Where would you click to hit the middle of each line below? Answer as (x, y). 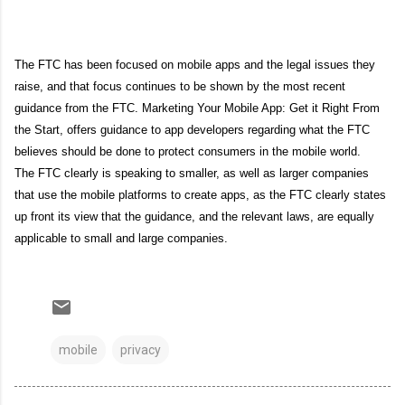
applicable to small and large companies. (121, 238)
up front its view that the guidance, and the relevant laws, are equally (194, 216)
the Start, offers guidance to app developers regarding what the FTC (192, 129)
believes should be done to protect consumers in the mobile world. (188, 151)
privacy (141, 349)
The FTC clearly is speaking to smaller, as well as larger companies (192, 173)
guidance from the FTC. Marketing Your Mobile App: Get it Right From (197, 108)
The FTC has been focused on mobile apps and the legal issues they (195, 64)
